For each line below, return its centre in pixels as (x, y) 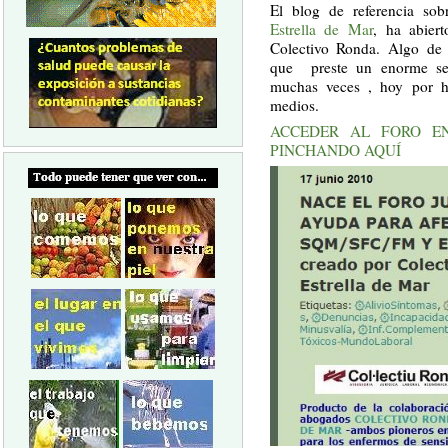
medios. (294, 105)
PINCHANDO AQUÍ (335, 149)
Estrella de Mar (321, 29)
